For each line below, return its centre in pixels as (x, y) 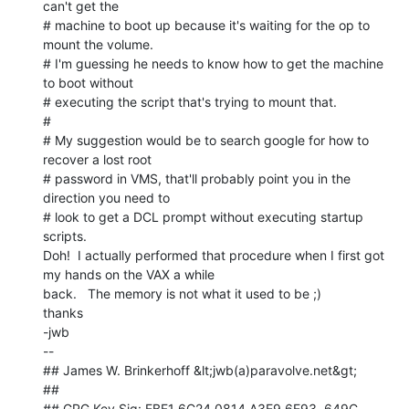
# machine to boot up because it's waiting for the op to (206, 25)
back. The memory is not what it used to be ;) (182, 293)
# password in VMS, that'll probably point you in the (197, 178)
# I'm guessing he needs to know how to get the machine (213, 63)
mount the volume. (98, 44)
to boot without (88, 82)
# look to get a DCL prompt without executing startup (203, 216)
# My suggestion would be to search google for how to (206, 140)
